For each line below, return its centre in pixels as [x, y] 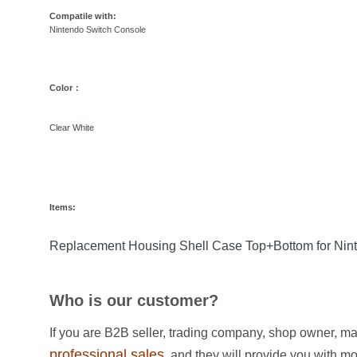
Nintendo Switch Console [98, 30]
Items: [64, 208]
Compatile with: [83, 16]
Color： [65, 88]
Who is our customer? [134, 301]
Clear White [72, 128]
